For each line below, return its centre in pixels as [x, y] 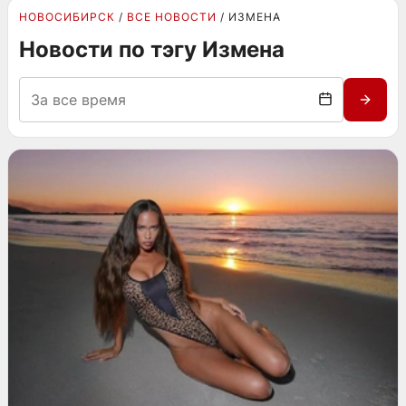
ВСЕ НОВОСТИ [172, 17]
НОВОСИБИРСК [67, 17]
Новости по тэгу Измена [152, 49]
